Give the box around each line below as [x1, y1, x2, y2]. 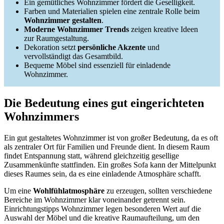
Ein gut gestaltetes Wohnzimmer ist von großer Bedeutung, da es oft [4, 133, 218, 142]
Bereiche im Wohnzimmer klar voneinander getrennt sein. [4, 195, 185, 204]
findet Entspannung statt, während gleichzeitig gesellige [4, 151, 179, 160]
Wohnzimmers [4, 110, 79, 123]
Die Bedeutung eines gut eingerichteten [4, 96, 204, 110]
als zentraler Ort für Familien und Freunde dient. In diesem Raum [4, 142, 209, 151]
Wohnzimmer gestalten [24, 16, 101, 25]
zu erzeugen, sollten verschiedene [104, 186, 212, 195]
